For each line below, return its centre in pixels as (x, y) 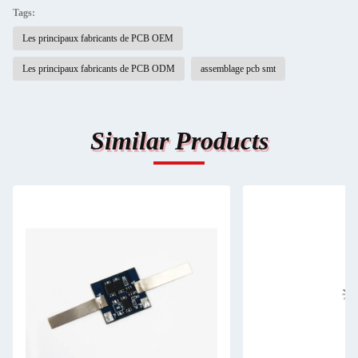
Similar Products (179, 141)
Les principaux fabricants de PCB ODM (99, 69)
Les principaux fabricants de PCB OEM (98, 38)
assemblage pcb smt (238, 69)
